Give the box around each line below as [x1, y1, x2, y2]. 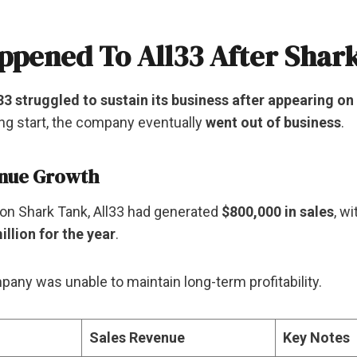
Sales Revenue [89, 328, 185, 346]
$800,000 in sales [222, 202, 334, 220]
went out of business [206, 113, 341, 131]
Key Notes [283, 328, 350, 346]
